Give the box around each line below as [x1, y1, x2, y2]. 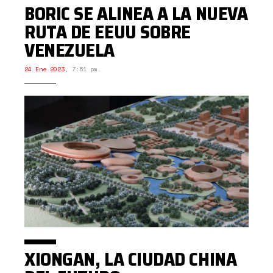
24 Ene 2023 [24, 65, 65, 74]
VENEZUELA [24, 36, 115, 65]
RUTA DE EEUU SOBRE [24, 18, 191, 47]
